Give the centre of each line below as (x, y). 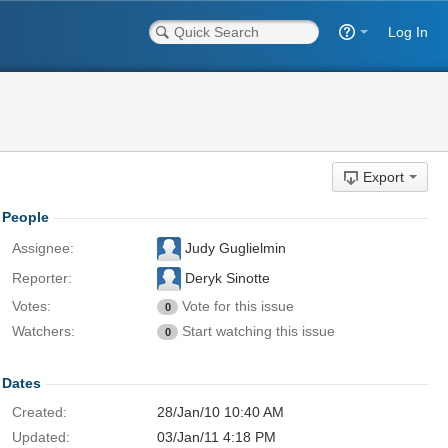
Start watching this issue (258, 331)
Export (383, 177)
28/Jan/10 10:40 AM (220, 412)
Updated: (41, 437)
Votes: (31, 306)
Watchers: (43, 331)
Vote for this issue (238, 306)
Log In (408, 32)
